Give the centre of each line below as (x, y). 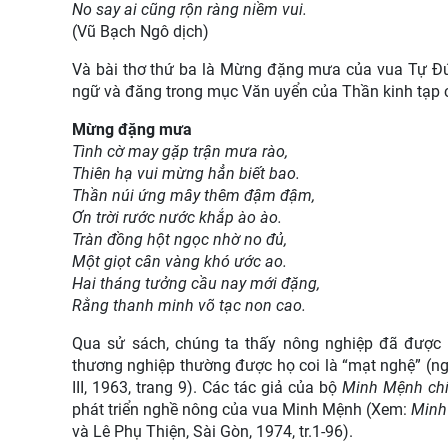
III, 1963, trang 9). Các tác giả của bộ (204, 387)
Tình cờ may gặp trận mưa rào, (180, 151)
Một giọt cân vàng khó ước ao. (179, 261)
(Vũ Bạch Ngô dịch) (140, 31)
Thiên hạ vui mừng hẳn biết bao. (186, 173)
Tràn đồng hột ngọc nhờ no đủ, (179, 239)
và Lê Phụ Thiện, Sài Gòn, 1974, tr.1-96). (212, 431)
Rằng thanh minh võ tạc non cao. (189, 305)
